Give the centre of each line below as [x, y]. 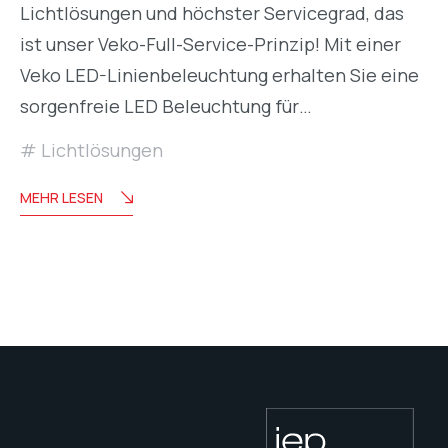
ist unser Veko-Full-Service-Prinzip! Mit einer [210, 43]
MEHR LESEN [61, 197]
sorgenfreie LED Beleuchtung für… [166, 105]
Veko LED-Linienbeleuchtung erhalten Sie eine [219, 74]
